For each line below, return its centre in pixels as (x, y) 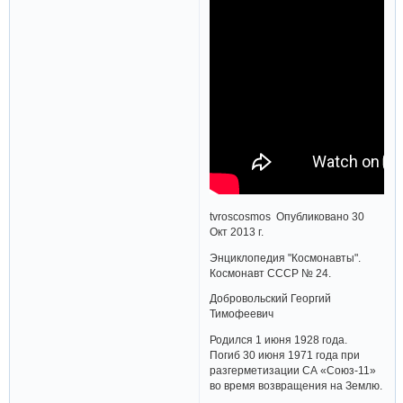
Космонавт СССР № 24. (271, 273)
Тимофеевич (242, 314)
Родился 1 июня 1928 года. (279, 339)
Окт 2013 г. (237, 231)
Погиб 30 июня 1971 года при (285, 354)
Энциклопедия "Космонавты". (286, 257)
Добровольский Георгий (271, 299)
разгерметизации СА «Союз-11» (293, 370)
